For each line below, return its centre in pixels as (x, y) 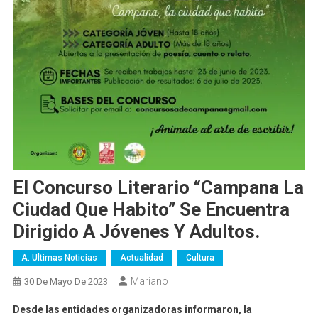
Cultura (200, 258)
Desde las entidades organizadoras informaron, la (132, 310)
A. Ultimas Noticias (59, 258)
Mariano (149, 281)
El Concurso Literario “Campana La (158, 188)
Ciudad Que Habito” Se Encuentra (151, 210)
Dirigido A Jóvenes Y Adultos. (136, 232)
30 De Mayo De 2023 (66, 282)
